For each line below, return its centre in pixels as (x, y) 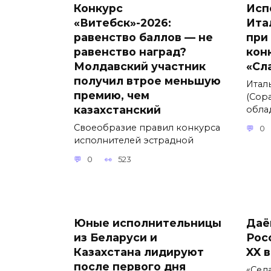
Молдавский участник (140, 66)
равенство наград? (130, 51)
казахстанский (117, 109)
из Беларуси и (116, 237)
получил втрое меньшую (147, 80)
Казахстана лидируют (139, 252)
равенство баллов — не (143, 37)
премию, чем (112, 95)
